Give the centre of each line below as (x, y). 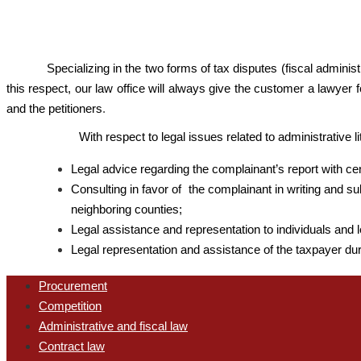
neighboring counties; (127, 209)
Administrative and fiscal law (113, 326)
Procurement (73, 285)
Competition (70, 305)
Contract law (72, 346)
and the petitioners (54, 108)
